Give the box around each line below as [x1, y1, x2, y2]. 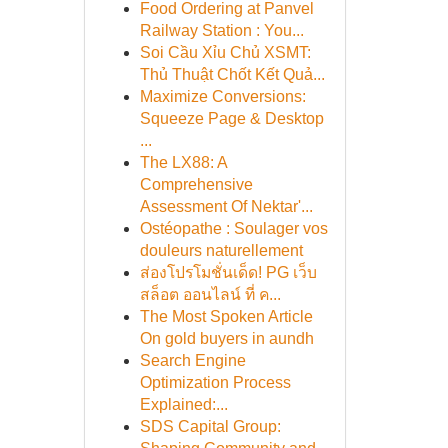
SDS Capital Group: [139, 418, 281, 435]
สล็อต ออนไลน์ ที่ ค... [139, 286, 281, 303]
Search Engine [139, 352, 246, 369]
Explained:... [139, 396, 228, 413]
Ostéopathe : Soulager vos [139, 220, 328, 237]
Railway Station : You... [139, 22, 304, 39]
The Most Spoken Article [139, 308, 313, 325]
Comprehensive [139, 176, 253, 193]
